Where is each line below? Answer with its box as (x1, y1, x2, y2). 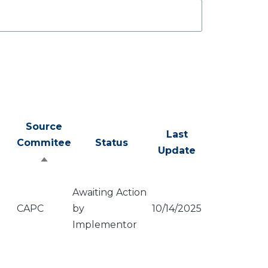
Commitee (17, 137, 71, 148)
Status (95, 137, 128, 148)
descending (44, 173, 106, 185)
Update (158, 145, 196, 156)
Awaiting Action (72, 187, 147, 198)
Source (26, 121, 62, 132)
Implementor (72, 219, 137, 230)
